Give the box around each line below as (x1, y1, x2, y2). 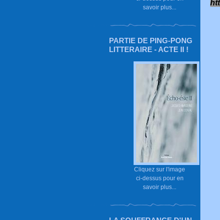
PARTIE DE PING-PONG (109, 36, 192, 45)
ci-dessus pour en (136, 175, 184, 181)
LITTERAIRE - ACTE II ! (109, 45, 189, 54)
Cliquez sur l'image (134, 166, 185, 172)
